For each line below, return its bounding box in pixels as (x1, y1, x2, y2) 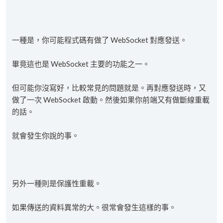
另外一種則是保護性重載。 (12, 179, 102, 188)
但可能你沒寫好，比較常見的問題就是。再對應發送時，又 (12, 83, 206, 92)
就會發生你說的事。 (12, 131, 79, 140)
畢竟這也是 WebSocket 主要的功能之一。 (12, 59, 150, 68)
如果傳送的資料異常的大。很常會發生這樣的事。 (12, 203, 176, 212)
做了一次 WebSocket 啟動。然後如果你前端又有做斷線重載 (12, 95, 210, 104)
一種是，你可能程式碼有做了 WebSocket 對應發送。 (12, 35, 187, 44)
